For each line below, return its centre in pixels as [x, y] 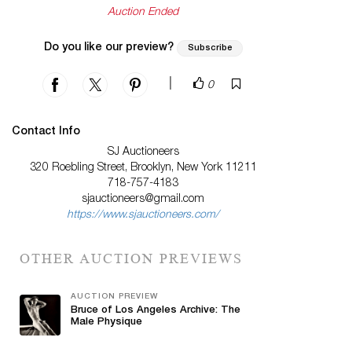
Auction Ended [143, 13]
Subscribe [209, 49]
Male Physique [106, 323]
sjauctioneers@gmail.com [143, 200]
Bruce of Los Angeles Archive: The [156, 311]
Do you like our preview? [108, 48]
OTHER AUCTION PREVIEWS [131, 259]
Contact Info [46, 132]
